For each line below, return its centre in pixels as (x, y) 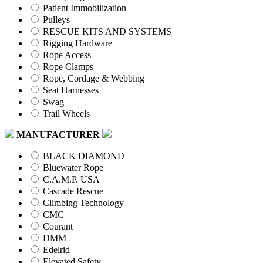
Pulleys (56, 20)
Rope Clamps (68, 67)
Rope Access (67, 55)
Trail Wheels (66, 114)
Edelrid (56, 250)
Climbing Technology (83, 203)
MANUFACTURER (58, 135)
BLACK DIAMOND (84, 156)
